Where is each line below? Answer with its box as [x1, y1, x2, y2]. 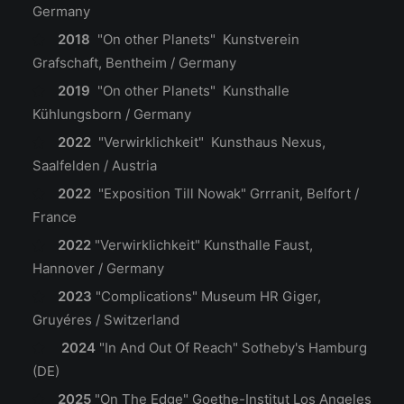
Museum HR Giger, [200, 288, 321, 305]
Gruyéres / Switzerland [32, 311, 179, 328]
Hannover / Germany [32, 260, 164, 277]
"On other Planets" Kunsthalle [96, 82, 289, 99]
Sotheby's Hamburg [241, 339, 367, 356]
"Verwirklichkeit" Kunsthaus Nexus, [97, 133, 326, 151]
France [32, 208, 77, 225]
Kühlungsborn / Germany [32, 106, 191, 123]
